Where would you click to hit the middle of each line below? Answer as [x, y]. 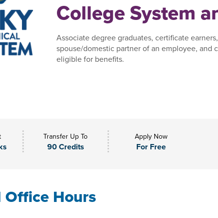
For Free [151, 147]
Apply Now [151, 136]
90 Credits [65, 147]
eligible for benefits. [90, 59]
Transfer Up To [66, 136]
